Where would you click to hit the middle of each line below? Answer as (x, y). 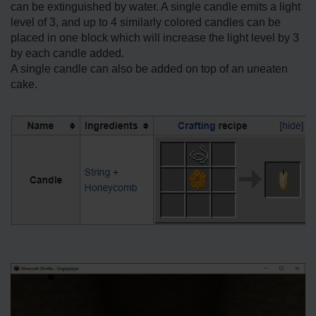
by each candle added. (67, 54)
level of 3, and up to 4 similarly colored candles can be (146, 23)
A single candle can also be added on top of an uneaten (149, 69)
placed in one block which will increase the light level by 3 (155, 38)
